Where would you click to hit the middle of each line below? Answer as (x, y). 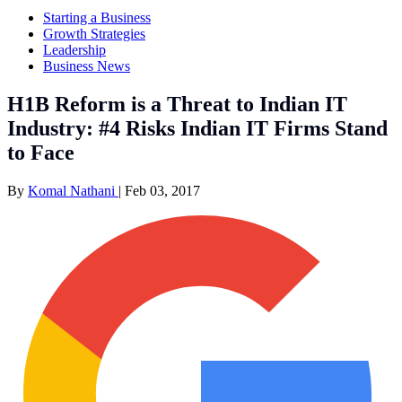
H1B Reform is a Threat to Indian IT (177, 104)
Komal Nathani (73, 190)
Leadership (74, 49)
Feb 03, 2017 (162, 190)
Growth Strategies (94, 33)
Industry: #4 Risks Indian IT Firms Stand (197, 128)
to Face (41, 152)
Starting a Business (97, 17)
